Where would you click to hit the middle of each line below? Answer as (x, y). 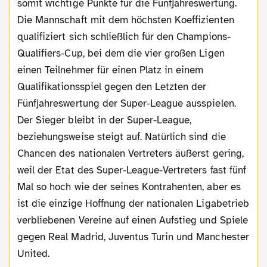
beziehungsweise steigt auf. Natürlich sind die (122, 136)
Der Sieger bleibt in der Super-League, (105, 120)
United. (34, 253)
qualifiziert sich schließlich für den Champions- (124, 36)
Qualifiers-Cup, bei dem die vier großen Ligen (121, 53)
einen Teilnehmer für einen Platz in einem (111, 70)
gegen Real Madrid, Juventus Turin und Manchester (133, 237)
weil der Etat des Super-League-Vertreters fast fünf (132, 170)
